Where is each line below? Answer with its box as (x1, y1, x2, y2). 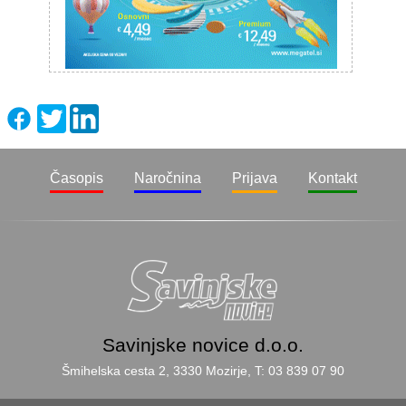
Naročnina (133, 170, 201, 186)
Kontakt (307, 170, 357, 186)
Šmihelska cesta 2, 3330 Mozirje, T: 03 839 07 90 (62, 362, 344, 378)
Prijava (231, 170, 277, 186)
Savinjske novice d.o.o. (102, 333, 304, 355)
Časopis (49, 170, 103, 186)
